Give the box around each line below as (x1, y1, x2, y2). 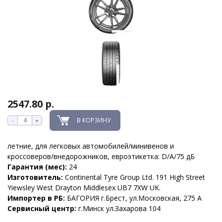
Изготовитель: (7, 172, 65, 182)
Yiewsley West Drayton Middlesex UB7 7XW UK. (7, 182, 161, 192)
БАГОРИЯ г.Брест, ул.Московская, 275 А (67, 193, 202, 203)
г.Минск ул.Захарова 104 (78, 203, 161, 213)
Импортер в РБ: (7, 193, 67, 203)
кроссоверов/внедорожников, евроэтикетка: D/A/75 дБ (7, 151, 195, 161)
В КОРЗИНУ (77, 115, 111, 124)
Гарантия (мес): (7, 162, 69, 171)
